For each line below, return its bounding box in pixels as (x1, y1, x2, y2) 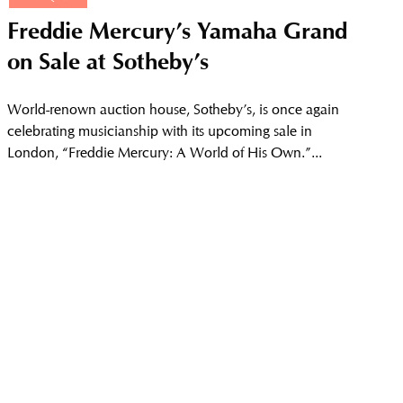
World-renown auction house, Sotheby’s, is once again (7, 101, 340, 119)
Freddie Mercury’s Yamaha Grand (7, 21, 348, 49)
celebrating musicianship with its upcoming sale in (7, 122, 313, 140)
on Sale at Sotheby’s (7, 51, 210, 80)
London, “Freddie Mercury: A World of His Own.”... (7, 144, 323, 162)
